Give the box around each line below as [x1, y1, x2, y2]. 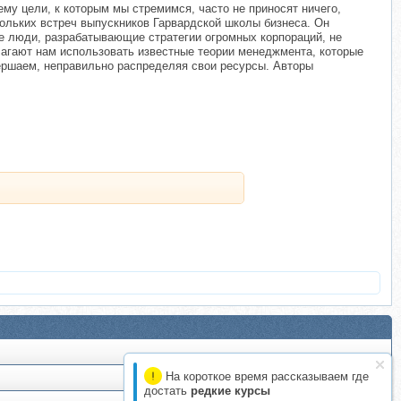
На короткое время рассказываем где [162, 370, 369, 383]
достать [144, 384, 191, 397]
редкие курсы [191, 384, 270, 397]
